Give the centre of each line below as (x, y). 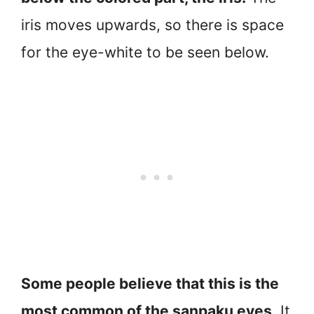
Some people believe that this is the (150, 284)
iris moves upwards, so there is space (152, 25)
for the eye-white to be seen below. (145, 52)
